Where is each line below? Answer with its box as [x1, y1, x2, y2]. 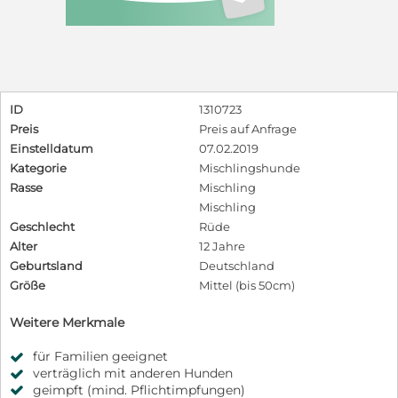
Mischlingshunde [199, 160, 300, 175]
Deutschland [199, 258, 275, 273]
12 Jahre [199, 238, 245, 253]
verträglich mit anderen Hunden [33, 364, 233, 381]
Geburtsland [10, 258, 83, 273]
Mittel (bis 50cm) [199, 277, 295, 292]
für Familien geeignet [33, 347, 168, 364]
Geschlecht [10, 219, 75, 234]
